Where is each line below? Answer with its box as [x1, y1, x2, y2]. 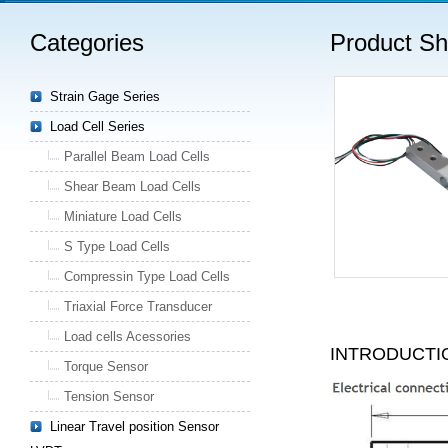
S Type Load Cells [64, 239, 170, 254]
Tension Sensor [64, 389, 154, 404]
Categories [30, 29, 144, 56]
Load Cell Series [50, 119, 145, 134]
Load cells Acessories [64, 329, 191, 344]
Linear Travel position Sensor [50, 419, 219, 434]
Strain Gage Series [50, 89, 160, 104]
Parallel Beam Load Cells [64, 149, 210, 164]
